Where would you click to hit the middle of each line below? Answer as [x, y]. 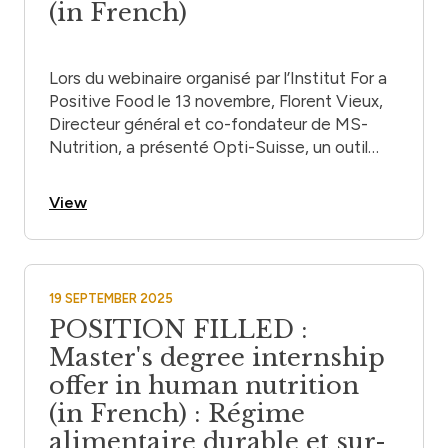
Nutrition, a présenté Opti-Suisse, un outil [208, 147]
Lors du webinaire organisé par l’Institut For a [218, 78]
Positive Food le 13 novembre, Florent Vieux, [216, 101]
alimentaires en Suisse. [134, 193]
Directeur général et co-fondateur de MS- [208, 124]
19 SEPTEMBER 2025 [111, 299]
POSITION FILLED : [178, 330]
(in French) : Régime [177, 414]
